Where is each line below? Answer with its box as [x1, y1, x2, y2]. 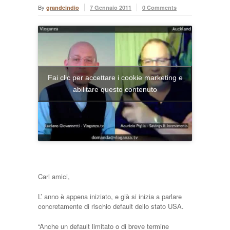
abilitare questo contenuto [73, 85, 157, 93]
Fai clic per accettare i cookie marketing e [47, 73, 183, 82]
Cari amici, [38, 171, 70, 181]
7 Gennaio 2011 [90, 4, 131, 11]
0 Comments [142, 4, 177, 11]
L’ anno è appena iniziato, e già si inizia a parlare [38, 191, 182, 201]
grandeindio [46, 4, 79, 11]
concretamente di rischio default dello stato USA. [38, 201, 184, 211]
